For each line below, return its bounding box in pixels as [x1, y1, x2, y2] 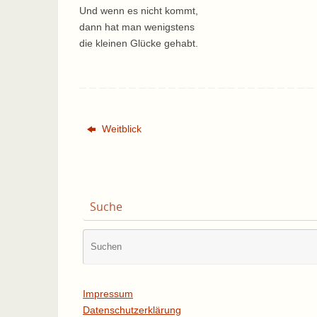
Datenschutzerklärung [83, 304, 181, 316]
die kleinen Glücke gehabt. [79, 37, 198, 49]
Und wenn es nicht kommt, [79, 4, 198, 16]
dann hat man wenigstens [79, 21, 195, 33]
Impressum [83, 287, 133, 299]
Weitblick [99, 122, 142, 134]
